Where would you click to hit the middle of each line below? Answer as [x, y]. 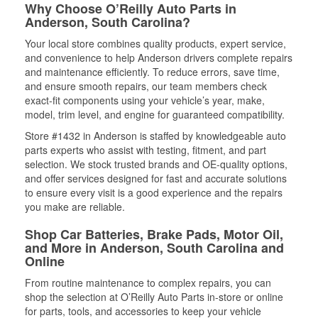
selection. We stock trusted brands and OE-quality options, [156, 164]
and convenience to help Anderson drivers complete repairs [159, 57]
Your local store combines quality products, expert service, [155, 43]
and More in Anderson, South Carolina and [154, 247]
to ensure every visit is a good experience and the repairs [154, 192]
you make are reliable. [75, 206]
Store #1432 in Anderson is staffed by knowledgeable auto [155, 135]
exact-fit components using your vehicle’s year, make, [145, 100]
